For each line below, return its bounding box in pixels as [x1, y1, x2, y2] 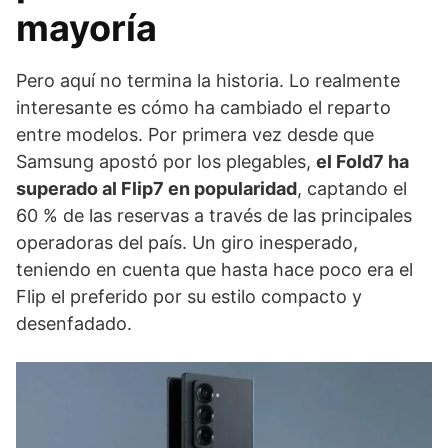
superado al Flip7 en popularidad [16, 178, 297, 199]
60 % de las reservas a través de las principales [16, 205, 412, 226]
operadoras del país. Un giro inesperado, [16, 232, 358, 253]
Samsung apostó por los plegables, [16, 151, 316, 172]
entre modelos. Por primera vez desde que [16, 124, 374, 145]
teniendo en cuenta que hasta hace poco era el [16, 259, 413, 280]
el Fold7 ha [316, 151, 409, 172]
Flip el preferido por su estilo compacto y [16, 286, 362, 307]
